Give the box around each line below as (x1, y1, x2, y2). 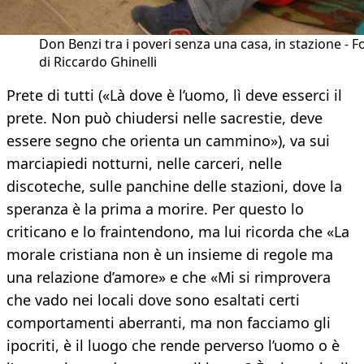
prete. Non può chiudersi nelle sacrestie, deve (6, 108, 323, 128)
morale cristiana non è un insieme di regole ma (6, 245, 333, 265)
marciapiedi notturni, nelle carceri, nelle (6, 154, 282, 174)
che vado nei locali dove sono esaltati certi (6, 290, 300, 310)
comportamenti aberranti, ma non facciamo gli (6, 313, 331, 333)
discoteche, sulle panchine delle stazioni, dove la (6, 176, 342, 197)
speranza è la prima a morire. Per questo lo (6, 199, 304, 219)
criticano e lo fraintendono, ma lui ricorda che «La (6, 222, 349, 242)
